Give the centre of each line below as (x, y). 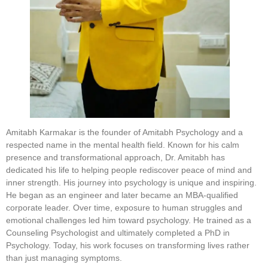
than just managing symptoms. (64, 258)
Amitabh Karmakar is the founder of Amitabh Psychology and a (124, 132)
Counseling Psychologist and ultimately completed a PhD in (118, 232)
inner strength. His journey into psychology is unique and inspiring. (131, 182)
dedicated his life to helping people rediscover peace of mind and (129, 170)
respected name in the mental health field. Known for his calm (123, 144)
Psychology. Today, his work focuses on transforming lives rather (128, 245)
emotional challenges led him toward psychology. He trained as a (129, 220)
